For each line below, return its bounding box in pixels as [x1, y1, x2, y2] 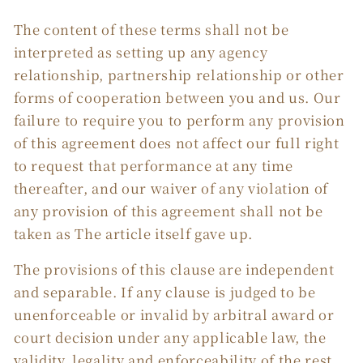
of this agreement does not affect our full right [13, 132, 340, 152]
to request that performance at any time [13, 155, 293, 175]
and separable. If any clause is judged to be [13, 282, 316, 302]
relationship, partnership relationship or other [13, 64, 344, 84]
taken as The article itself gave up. [13, 223, 253, 243]
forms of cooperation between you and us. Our [13, 87, 341, 107]
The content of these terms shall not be [13, 19, 289, 39]
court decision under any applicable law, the [13, 327, 327, 348]
